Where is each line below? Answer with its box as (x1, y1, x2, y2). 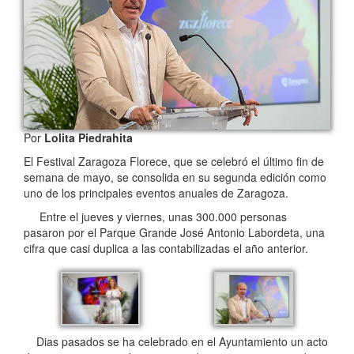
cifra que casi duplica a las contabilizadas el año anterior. (24, 239, 308, 256)
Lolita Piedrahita (41, 129, 133, 145)
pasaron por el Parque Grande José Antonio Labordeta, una (24, 224, 325, 240)
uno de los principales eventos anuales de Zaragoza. (24, 184, 288, 201)
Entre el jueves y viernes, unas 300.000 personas (24, 208, 287, 224)
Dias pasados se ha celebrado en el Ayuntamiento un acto (24, 333, 328, 350)
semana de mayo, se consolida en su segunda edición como (24, 168, 326, 185)
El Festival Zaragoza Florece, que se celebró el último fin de (24, 153, 324, 169)
